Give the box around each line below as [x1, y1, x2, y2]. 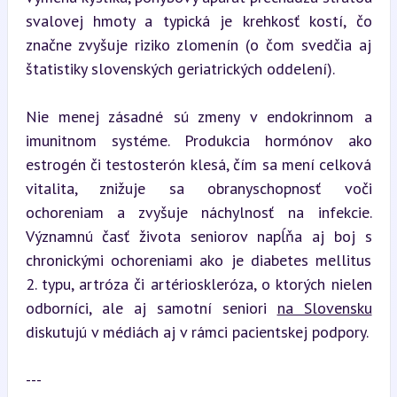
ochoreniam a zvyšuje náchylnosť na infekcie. [25, 201, 372, 222]
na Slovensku [276, 297, 372, 318]
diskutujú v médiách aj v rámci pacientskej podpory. [25, 321, 369, 342]
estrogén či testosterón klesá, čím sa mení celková [25, 153, 372, 175]
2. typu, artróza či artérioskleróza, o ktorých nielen [25, 273, 372, 294]
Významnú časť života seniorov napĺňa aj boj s [25, 225, 372, 246]
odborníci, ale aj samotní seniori [25, 297, 277, 318]
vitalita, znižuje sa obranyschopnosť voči [25, 177, 372, 198]
